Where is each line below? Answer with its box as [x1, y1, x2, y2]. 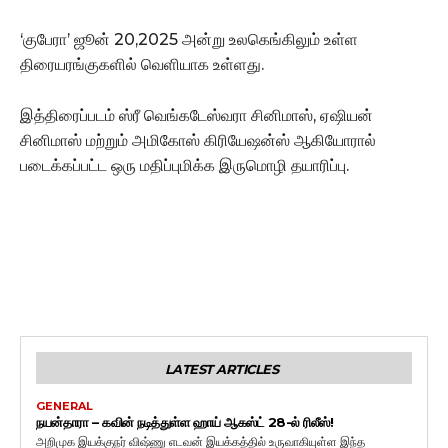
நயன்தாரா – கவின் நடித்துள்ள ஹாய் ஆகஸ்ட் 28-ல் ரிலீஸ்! [36, 413, 333, 430]
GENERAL [36, 398, 93, 413]
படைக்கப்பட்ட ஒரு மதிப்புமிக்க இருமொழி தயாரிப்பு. [20, 155, 349, 175]
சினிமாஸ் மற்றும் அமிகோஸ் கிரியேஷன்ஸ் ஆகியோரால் [20, 130, 376, 150]
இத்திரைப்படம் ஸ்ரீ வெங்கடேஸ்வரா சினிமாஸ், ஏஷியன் [20, 105, 373, 125]
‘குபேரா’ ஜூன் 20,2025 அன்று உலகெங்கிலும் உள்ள [20, 29, 358, 49]
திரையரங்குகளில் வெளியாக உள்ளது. [20, 54, 264, 74]
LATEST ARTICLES [164, 360, 279, 377]
